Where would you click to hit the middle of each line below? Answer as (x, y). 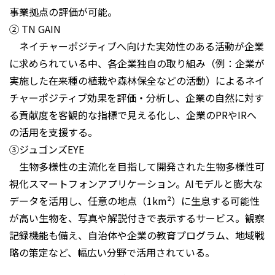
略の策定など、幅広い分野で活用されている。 (112, 253)
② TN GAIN (35, 29)
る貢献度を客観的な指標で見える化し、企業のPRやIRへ (133, 115)
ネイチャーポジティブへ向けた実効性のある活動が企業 (137, 46)
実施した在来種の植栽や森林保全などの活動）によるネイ (137, 81)
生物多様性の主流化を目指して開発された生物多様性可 (137, 167)
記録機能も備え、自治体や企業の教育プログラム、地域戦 (137, 235)
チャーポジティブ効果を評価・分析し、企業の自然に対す (137, 98)
